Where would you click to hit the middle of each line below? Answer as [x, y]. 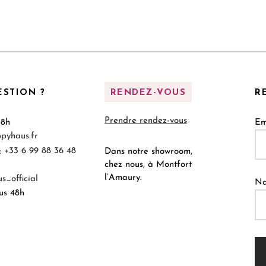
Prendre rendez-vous [145, 121]
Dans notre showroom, [148, 151]
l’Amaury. [123, 178]
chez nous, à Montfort [148, 164]
